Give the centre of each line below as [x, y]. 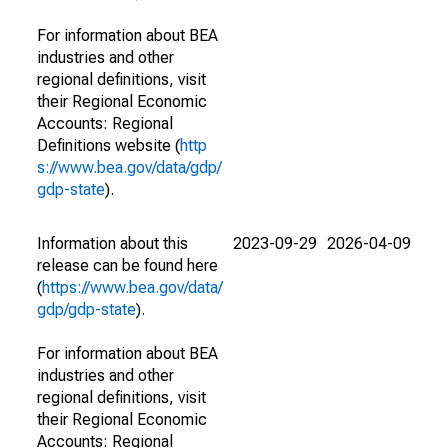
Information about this [112, 243]
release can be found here [127, 265]
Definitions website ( [108, 145]
